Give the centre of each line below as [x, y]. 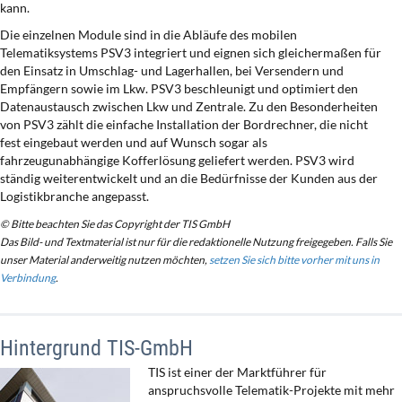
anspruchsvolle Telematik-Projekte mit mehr [271, 390]
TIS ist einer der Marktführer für [237, 372]
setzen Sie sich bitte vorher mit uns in [294, 260]
